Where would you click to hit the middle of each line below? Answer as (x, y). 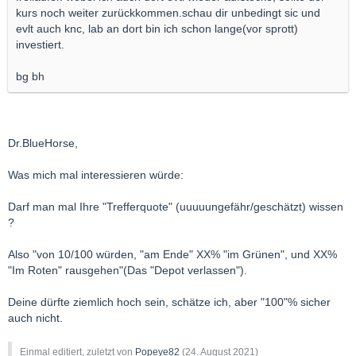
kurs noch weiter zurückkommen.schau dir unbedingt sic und (168, 13)
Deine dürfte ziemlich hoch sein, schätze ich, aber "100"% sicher (169, 302)
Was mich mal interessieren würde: (96, 175)
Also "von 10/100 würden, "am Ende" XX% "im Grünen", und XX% (172, 254)
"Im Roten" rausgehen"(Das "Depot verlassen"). (128, 270)
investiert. (40, 44)
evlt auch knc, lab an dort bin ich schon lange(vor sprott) (157, 29)
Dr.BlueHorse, (43, 143)
